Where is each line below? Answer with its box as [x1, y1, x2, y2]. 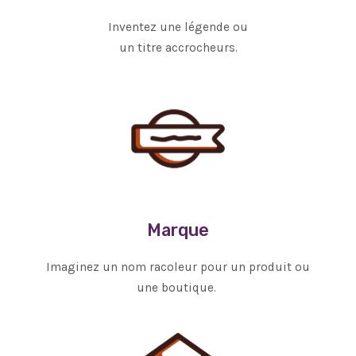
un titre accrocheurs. [118, 40, 238, 55]
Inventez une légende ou [108, 19, 248, 34]
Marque [147, 219, 209, 240]
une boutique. [137, 280, 219, 295]
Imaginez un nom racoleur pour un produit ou [46, 259, 310, 274]
